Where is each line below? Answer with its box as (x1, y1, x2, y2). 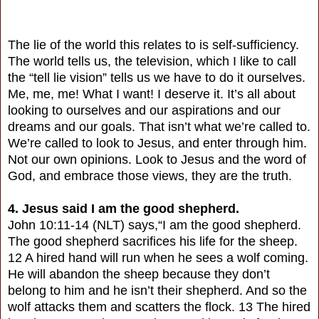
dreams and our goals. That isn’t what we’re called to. (8, 119, 310, 134)
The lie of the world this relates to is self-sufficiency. (8, 37, 299, 52)
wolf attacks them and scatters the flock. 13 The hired (8, 299, 310, 314)
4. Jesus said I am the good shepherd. (8, 201, 239, 216)
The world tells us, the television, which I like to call (8, 53, 296, 68)
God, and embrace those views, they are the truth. (8, 168, 292, 183)
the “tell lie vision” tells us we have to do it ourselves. (8, 70, 305, 85)
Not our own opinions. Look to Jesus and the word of (8, 152, 306, 167)
